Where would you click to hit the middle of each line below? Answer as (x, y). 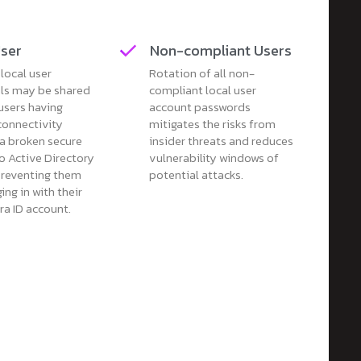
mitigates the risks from (212, 123)
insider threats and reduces (221, 140)
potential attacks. (196, 174)
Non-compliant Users (221, 50)
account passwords (199, 106)
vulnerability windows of (214, 157)
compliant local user (202, 89)
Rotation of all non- (201, 73)
